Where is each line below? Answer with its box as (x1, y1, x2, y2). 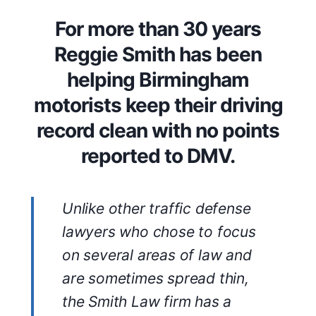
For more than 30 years (55, 16, 261, 41)
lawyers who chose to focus (62, 222, 256, 241)
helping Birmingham (67, 67, 249, 92)
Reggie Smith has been (54, 42, 262, 66)
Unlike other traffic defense (62, 199, 251, 217)
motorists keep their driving (33, 92, 283, 117)
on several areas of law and (62, 245, 252, 264)
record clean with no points (37, 118, 279, 142)
